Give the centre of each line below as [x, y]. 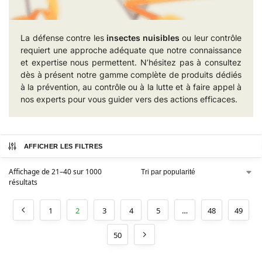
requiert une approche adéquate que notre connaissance [131, 50]
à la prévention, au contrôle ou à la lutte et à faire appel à [131, 87]
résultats [23, 182]
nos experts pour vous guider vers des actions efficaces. [129, 99]
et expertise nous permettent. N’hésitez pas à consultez [131, 62]
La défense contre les [63, 37]
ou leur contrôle [210, 37]
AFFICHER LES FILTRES [63, 146]
